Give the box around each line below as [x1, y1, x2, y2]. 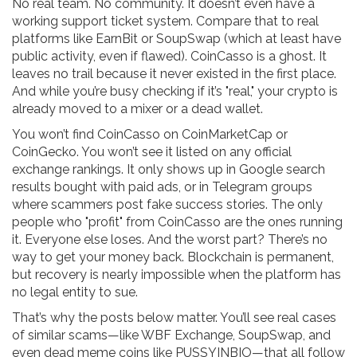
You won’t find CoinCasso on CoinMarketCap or [12, 127, 288, 143]
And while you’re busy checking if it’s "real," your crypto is [12, 84, 338, 100]
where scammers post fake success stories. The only [12, 197, 323, 213]
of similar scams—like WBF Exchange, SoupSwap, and [12, 328, 331, 343]
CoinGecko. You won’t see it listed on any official [12, 144, 292, 160]
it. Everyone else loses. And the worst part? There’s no [12, 232, 328, 248]
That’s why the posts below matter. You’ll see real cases [12, 310, 336, 326]
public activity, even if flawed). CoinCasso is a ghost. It [12, 49, 327, 65]
